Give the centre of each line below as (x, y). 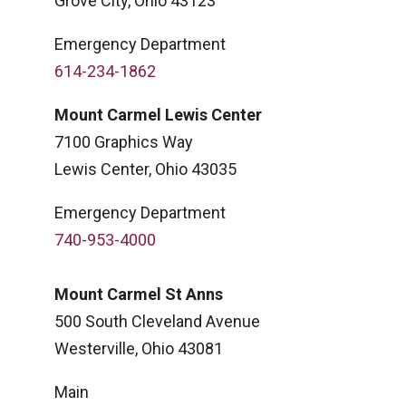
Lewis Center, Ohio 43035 (145, 169)
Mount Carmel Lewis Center (158, 115)
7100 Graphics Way (124, 142)
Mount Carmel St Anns (139, 294)
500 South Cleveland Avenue (159, 321)
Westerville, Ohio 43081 (139, 348)
